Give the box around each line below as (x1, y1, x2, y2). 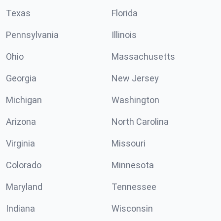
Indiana (6, 203, 35, 214)
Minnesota (111, 160, 154, 170)
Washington (111, 95, 159, 105)
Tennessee (111, 182, 156, 192)
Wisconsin (111, 203, 153, 214)
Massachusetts (111, 51, 175, 62)
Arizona (6, 116, 36, 127)
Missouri (111, 138, 146, 148)
